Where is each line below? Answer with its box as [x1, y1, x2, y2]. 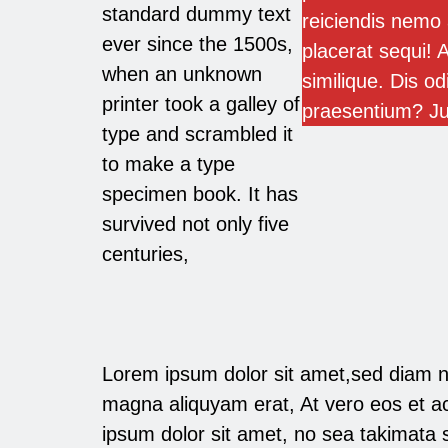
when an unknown [102, 62, 262, 85]
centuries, [102, 242, 189, 265]
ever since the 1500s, [102, 32, 293, 55]
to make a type [102, 152, 235, 175]
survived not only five [102, 212, 289, 235]
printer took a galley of [102, 92, 300, 115]
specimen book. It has [102, 182, 298, 205]
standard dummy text [102, 2, 291, 25]
